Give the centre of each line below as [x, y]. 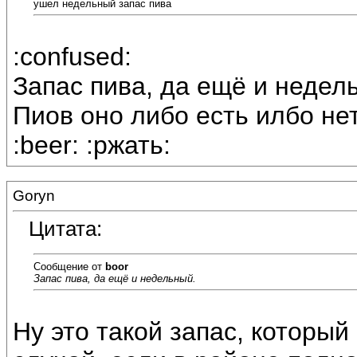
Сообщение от [69, 266]
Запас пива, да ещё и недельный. [115, 278]
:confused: [72, 57]
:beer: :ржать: [92, 145]
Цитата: [65, 229]
